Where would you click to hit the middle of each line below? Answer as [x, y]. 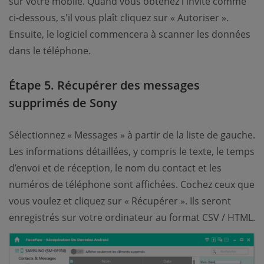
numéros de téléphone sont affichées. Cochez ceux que [132, 184]
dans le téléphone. [50, 50]
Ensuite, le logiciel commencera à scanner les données [130, 34]
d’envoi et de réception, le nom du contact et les [115, 168]
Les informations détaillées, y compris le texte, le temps [132, 151]
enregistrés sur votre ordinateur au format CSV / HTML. [132, 217]
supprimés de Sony [63, 103]
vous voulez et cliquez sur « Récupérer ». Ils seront [120, 201]
